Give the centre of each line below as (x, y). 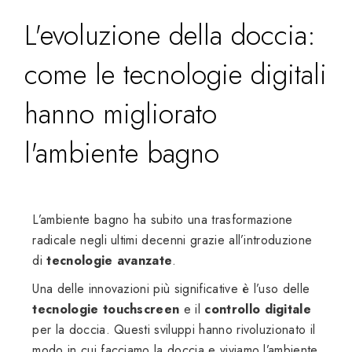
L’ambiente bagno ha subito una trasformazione (163, 220)
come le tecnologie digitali (176, 75)
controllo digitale (258, 310)
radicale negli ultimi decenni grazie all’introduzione (172, 240)
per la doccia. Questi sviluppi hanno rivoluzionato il (174, 330)
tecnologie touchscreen (106, 310)
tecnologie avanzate (110, 261)
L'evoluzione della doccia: (170, 36)
